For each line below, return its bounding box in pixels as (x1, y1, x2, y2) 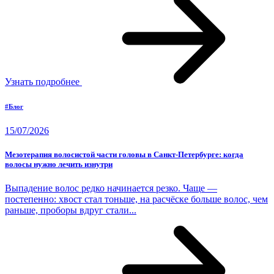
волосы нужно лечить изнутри (5, 160, 113, 169)
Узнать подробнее (5, 76, 82, 87)
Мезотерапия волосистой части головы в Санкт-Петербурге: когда (5, 150, 243, 160)
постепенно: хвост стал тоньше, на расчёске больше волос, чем (5, 194, 268, 205)
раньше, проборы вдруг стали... (5, 205, 136, 216)
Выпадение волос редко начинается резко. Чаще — (5, 183, 217, 194)
